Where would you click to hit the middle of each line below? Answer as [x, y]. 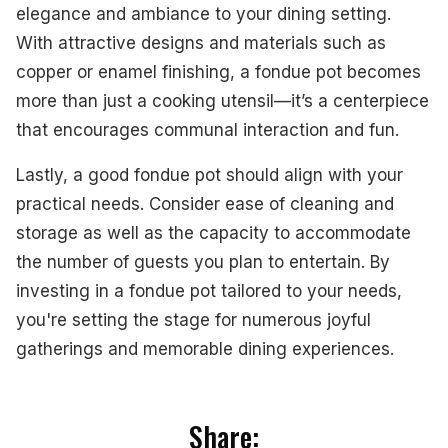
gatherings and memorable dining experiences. [205, 348]
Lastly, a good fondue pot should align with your [209, 174]
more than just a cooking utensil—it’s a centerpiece [222, 100]
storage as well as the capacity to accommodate [213, 232]
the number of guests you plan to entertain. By [203, 261]
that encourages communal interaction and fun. [207, 129]
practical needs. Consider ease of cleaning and [205, 203]
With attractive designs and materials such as [201, 42]
